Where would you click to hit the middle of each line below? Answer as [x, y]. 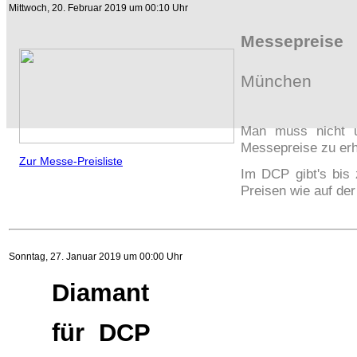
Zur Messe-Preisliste [71, 161]
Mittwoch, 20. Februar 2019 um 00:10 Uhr [98, 8]
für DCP [90, 333]
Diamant [90, 293]
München [276, 81]
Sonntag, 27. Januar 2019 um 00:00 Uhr [96, 257]
